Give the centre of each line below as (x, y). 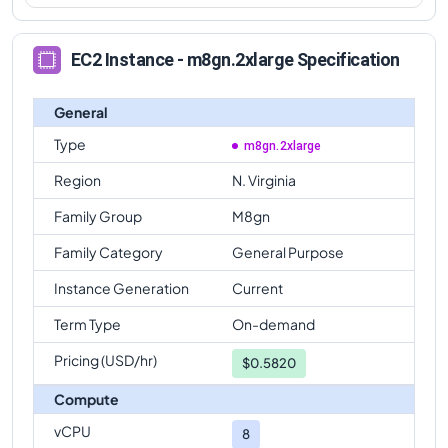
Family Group (98, 215)
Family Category (108, 251)
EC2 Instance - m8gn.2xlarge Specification (235, 60)
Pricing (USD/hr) (105, 359)
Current (257, 287)
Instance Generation (121, 287)
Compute (86, 398)
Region (77, 179)
